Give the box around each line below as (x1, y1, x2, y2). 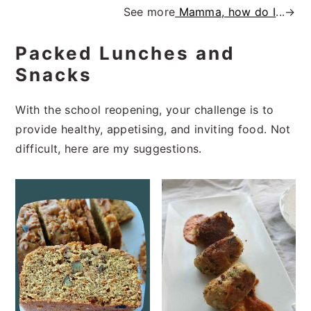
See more (123, 4, 176, 19)
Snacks (15, 63, 93, 85)
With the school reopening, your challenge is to (15, 102, 274, 117)
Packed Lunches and (15, 42, 236, 64)
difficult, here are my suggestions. (15, 141, 202, 155)
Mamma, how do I (175, 4, 276, 19)
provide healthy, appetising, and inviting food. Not (15, 121, 291, 136)
